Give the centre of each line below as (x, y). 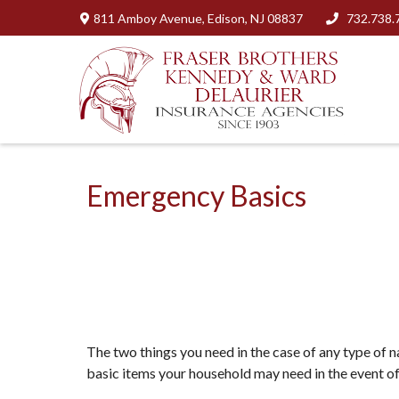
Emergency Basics (196, 195)
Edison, (227, 18)
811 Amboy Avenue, (150, 18)
